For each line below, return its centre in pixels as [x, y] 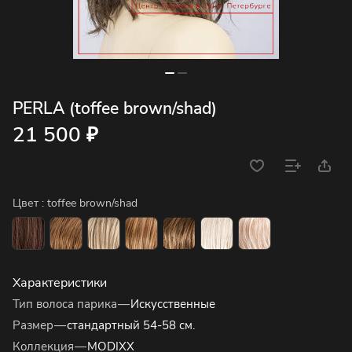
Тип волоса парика [65, 304]
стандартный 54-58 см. [131, 326]
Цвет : [30, 203]
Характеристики [60, 283]
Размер [33, 326]
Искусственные [173, 304]
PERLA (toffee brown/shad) [115, 109]
